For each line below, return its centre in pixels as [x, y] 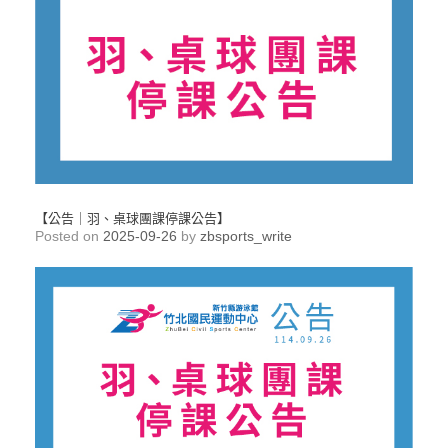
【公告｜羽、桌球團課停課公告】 [132, 218]
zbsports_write [246, 236]
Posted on [73, 236]
